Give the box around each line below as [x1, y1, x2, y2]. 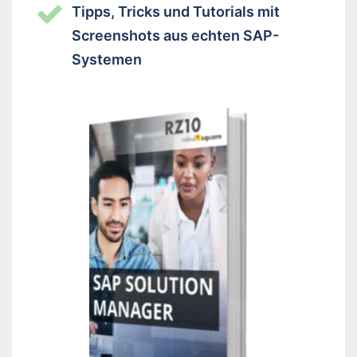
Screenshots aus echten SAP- [72, 27, 279, 44]
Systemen [72, 51, 142, 68]
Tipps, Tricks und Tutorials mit [72, 3, 280, 20]
